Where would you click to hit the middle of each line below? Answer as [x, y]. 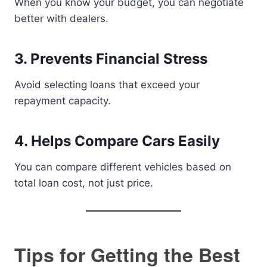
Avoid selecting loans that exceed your [107, 85]
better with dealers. [61, 18]
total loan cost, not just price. [84, 183]
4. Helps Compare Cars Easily [117, 141]
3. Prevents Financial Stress [111, 59]
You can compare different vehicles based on [123, 167]
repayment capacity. [63, 101]
